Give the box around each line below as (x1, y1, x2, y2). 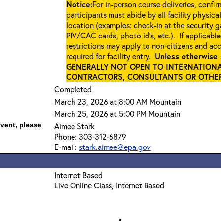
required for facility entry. (66, 51, 155, 61)
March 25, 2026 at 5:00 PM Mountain (54, 109, 180, 119)
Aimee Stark (54, 121, 95, 131)
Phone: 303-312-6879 (54, 131, 126, 142)
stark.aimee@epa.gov (79, 142, 151, 152)
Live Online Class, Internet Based (54, 180, 164, 190)
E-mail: (54, 142, 79, 152)
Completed (54, 84, 92, 94)
